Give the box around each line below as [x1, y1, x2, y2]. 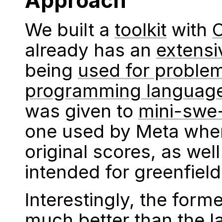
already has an [25, 39, 156, 61]
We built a [25, 19, 114, 41]
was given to [25, 100, 138, 122]
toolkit [114, 19, 166, 41]
